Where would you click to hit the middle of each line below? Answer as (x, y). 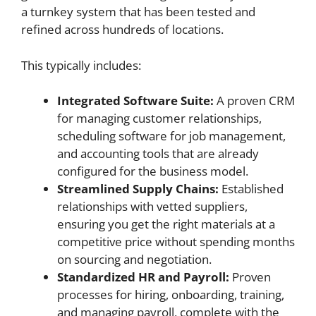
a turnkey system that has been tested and (138, 12)
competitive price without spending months (176, 242)
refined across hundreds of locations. (122, 29)
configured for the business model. (153, 171)
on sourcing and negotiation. (134, 259)
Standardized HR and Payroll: (143, 277)
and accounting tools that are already (158, 153)
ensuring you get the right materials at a (166, 224)
